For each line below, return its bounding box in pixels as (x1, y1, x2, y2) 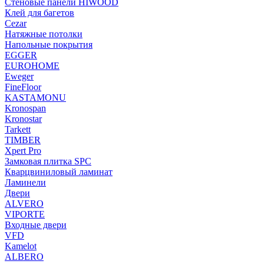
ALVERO (5, 198, 44, 209)
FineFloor (5, 81, 41, 92)
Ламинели (5, 177, 46, 187)
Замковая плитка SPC (5, 156, 91, 166)
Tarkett (5, 124, 31, 134)
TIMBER (5, 134, 41, 145)
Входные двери (5, 219, 67, 230)
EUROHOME (5, 60, 60, 71)
